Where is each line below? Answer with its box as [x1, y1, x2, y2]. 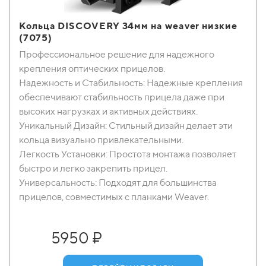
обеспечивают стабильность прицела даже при [19, 91, 224, 103]
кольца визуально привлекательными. [19, 134, 183, 145]
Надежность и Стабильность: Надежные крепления [19, 77, 243, 88]
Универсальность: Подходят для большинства [19, 177, 217, 188]
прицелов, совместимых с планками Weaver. [19, 191, 209, 202]
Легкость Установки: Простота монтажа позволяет [19, 148, 236, 160]
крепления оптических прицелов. [19, 63, 165, 74]
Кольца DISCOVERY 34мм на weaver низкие [19, 20, 237, 31]
